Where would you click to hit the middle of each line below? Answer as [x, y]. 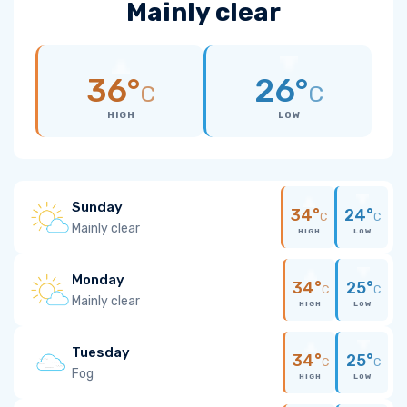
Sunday [97, 207]
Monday [98, 279]
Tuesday [101, 352]
